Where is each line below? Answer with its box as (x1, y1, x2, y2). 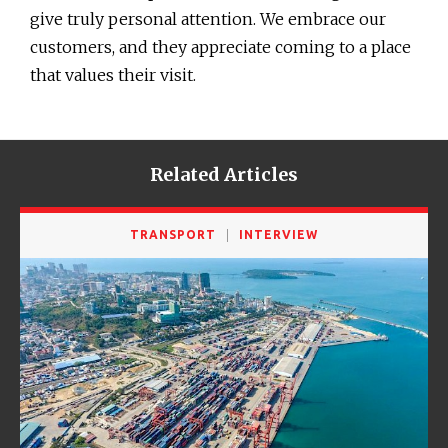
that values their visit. (30, 64, 200, 85)
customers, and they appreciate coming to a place (30, 36, 411, 57)
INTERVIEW (238, 227, 319, 241)
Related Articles (150, 162, 298, 186)
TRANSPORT (129, 227, 217, 241)
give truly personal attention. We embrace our (30, 8, 386, 29)
